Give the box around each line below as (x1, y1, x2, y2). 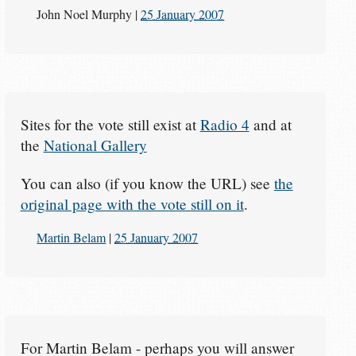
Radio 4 (199, 114, 250, 134)
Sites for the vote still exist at (20, 114, 200, 134)
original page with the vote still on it (20, 193, 244, 214)
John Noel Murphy (37, 6, 133, 23)
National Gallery (43, 134, 147, 155)
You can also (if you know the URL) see (20, 172, 274, 193)
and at (249, 114, 292, 134)
